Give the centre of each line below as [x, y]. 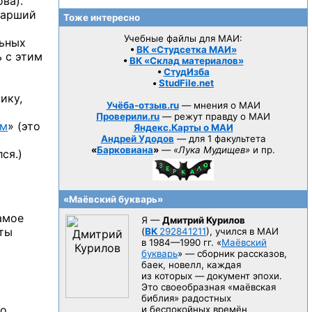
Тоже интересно [101, 17]
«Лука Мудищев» [212, 150]
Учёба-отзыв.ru [142, 105]
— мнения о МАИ [219, 105]
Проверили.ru [128, 116]
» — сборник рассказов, [232, 253]
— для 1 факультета [220, 139]
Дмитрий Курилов [204, 220]
